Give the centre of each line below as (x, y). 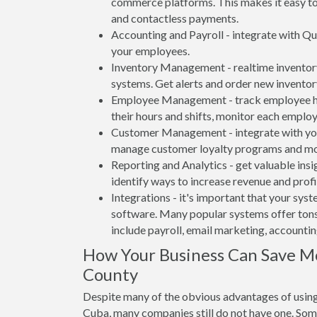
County (110, 274)
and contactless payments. (175, 18)
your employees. (150, 51)
